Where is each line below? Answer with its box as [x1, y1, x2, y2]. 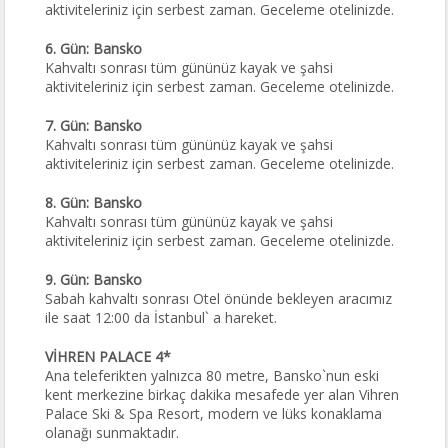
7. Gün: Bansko [45, 116, 143, 135]
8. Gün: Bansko [45, 193, 143, 212]
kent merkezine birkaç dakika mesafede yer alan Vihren [45, 385, 400, 404]
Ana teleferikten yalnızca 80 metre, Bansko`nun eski [45, 366, 380, 385]
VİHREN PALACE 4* [45, 347, 172, 366]
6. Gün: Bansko [45, 39, 143, 58]
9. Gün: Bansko [45, 270, 143, 289]
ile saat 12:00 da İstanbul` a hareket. [45, 308, 278, 327]
